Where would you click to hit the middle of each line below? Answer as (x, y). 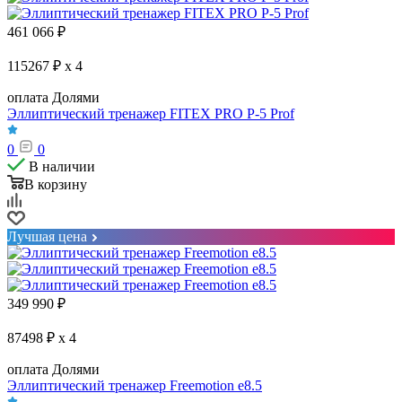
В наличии (62, 166)
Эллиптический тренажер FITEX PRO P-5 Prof (151, 113)
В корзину (56, 184)
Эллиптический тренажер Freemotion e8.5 (135, 385)
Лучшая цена (47, 236)
